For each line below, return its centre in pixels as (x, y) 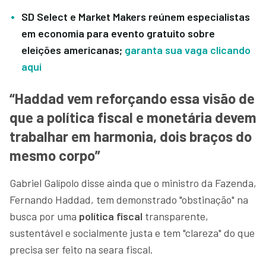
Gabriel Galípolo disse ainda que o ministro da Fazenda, (133, 183)
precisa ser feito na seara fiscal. (81, 249)
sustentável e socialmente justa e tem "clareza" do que (132, 232)
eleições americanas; (72, 50)
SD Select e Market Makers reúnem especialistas (136, 16)
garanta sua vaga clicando (188, 50)
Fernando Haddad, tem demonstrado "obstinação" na (129, 199)
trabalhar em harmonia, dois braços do (131, 136)
